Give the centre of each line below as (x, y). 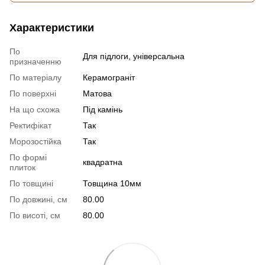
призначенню (35, 62)
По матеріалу (35, 77)
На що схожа (35, 109)
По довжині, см (38, 199)
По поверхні (33, 93)
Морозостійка (35, 141)
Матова (97, 93)
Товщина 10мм (112, 183)
